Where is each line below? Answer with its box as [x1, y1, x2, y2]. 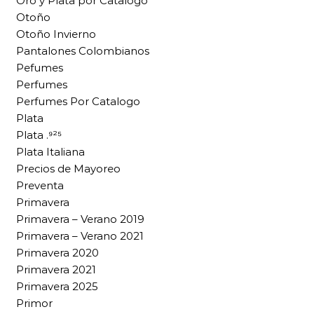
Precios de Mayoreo [16, 162, 121, 175]
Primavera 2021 [16, 263, 96, 276]
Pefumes [16, 61, 63, 74]
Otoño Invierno [16, 27, 96, 41]
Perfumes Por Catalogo [16, 95, 140, 108]
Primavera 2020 [16, 246, 99, 259]
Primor [16, 296, 53, 310]
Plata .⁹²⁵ [16, 128, 62, 142]
